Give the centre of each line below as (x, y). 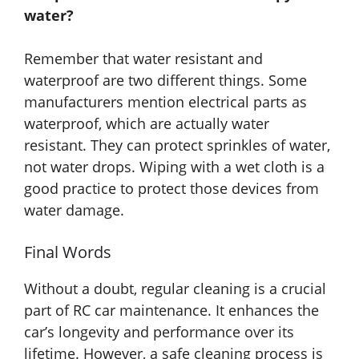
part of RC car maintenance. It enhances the (171, 310)
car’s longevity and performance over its (159, 331)
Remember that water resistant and (143, 58)
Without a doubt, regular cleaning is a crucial (175, 288)
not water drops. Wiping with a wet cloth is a (174, 166)
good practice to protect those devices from (171, 188)
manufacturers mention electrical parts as (165, 101)
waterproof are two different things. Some (165, 80)
